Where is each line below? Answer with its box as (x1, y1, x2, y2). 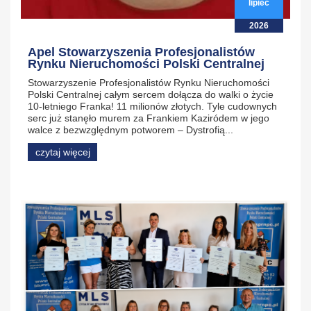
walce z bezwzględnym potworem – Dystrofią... (28, 124, 233, 136)
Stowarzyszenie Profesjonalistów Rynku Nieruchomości (28, 77, 269, 89)
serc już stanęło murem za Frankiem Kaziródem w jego (28, 112, 269, 124)
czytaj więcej (35, 146, 90, 158)
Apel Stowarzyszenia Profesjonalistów (28, 45, 255, 60)
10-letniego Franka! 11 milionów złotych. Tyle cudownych (28, 101, 277, 112)
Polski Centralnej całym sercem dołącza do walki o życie (28, 89, 274, 101)
